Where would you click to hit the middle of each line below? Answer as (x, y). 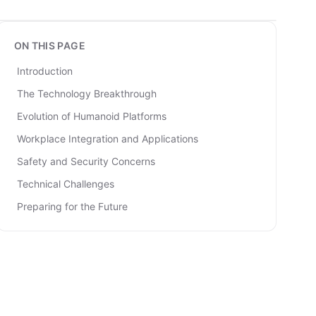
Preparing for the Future (72, 206)
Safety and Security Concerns (86, 161)
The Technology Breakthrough (86, 93)
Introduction (44, 71)
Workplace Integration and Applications (107, 139)
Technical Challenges (65, 184)
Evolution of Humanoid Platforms (91, 116)
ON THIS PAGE (49, 45)
